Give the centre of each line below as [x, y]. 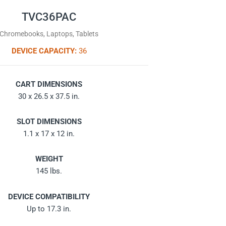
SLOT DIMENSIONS [49, 122]
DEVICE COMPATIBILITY [49, 196]
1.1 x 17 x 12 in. [49, 134]
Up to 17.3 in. [49, 209]
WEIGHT [49, 159]
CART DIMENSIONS [49, 84]
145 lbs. [49, 171]
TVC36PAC [49, 17]
